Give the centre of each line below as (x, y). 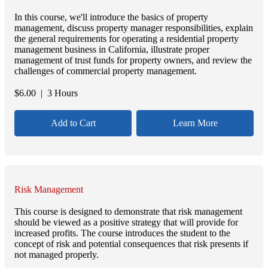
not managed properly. (57, 255)
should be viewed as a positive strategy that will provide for (126, 223)
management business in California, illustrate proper (112, 49)
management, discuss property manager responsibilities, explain (134, 28)
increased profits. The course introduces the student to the (122, 233)
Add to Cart (73, 123)
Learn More (195, 123)
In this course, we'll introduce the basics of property (111, 17)
